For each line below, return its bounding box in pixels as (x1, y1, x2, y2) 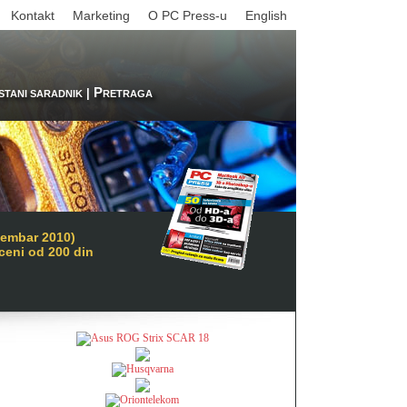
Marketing (73, 8, 130, 23)
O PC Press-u (148, 8, 227, 23)
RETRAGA (103, 88, 153, 99)
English (245, 8, 287, 23)
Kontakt (11, 8, 55, 23)
